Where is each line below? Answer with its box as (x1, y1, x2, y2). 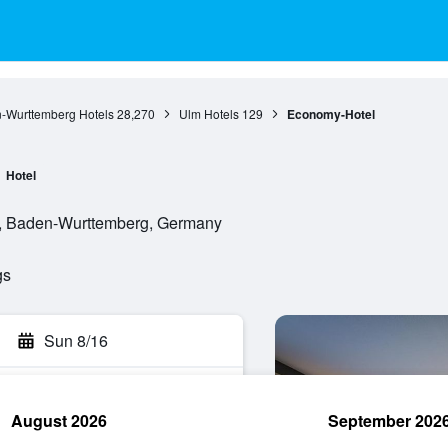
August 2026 (11, 409, 107, 432)
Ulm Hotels (178, 105, 239, 122)
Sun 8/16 (44, 329, 108, 352)
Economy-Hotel (286, 105, 375, 123)
